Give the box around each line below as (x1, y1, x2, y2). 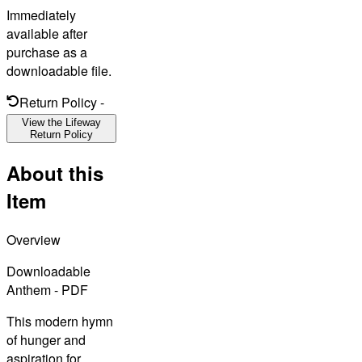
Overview (6, 229, 61, 249)
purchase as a (6, 43, 87, 62)
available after (6, 24, 87, 44)
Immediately (6, 6, 76, 25)
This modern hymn (6, 311, 113, 330)
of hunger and (6, 330, 86, 349)
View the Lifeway (22, 116, 101, 129)
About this (6, 158, 103, 187)
